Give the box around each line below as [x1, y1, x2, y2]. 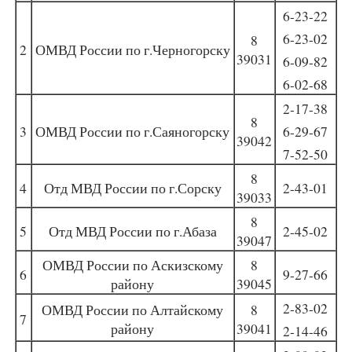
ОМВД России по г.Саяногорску [35, 122, 230, 141]
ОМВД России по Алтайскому [42, 300, 224, 320]
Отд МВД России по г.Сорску [43, 178, 222, 198]
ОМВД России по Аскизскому [42, 255, 223, 275]
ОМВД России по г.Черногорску [35, 40, 230, 60]
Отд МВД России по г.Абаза [48, 222, 217, 241]
